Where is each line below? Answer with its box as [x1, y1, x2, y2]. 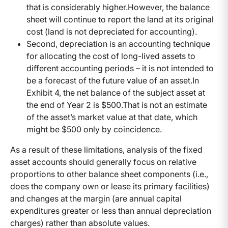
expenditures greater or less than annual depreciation [10, 206, 211, 216]
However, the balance [128, 2, 210, 13]
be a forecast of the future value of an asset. [26, 75, 192, 86]
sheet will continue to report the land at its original [26, 14, 214, 25]
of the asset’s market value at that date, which [26, 112, 197, 123]
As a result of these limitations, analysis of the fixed [10, 145, 203, 155]
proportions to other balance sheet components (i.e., [10, 169, 208, 180]
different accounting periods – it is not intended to [26, 63, 214, 74]
